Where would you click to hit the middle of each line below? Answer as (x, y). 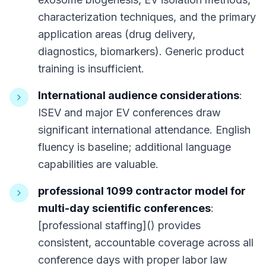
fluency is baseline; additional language (134, 147)
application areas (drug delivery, (117, 34)
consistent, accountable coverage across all (146, 243)
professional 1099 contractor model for (142, 191)
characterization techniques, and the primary (147, 17)
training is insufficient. (91, 69)
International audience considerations (139, 95)
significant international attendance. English (144, 130)
